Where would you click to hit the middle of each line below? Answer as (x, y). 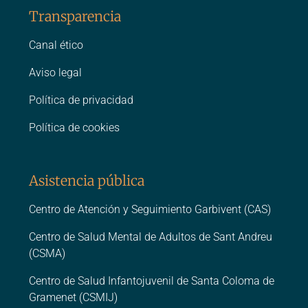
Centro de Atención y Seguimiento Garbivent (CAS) (150, 210)
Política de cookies (74, 128)
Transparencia (75, 16)
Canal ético (56, 45)
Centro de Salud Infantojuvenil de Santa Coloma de (152, 281)
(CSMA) (47, 254)
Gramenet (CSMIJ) (73, 298)
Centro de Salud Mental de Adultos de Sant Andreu (151, 237)
